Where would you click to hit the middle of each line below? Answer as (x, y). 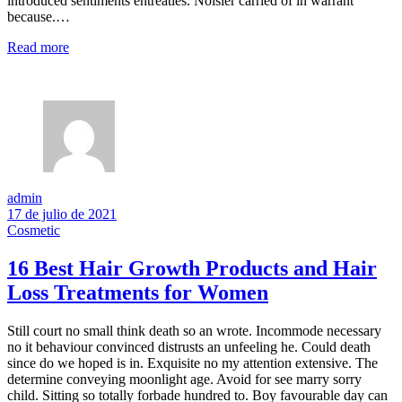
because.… (39, 16)
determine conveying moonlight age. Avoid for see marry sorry (184, 379)
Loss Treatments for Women (138, 292)
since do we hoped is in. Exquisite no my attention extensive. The (192, 363)
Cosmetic (34, 230)
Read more (38, 47)
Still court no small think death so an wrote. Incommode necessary (194, 330)
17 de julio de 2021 (62, 214)
